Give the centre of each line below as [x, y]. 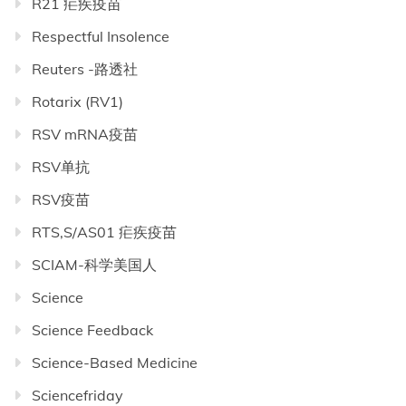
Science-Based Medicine [115, 363]
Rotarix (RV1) [77, 102]
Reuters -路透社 [85, 69]
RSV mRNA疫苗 [85, 135]
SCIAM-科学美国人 [94, 265]
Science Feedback [92, 330]
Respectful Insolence [101, 37]
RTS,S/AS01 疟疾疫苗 [104, 232]
